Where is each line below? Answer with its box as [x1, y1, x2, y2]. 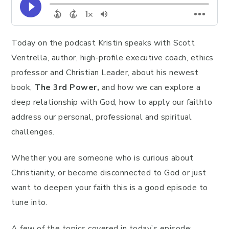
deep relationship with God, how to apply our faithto [11, 97, 212, 108]
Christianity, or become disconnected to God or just [11, 167, 207, 178]
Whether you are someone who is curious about [11, 152, 193, 164]
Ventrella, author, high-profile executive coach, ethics [11, 52, 214, 63]
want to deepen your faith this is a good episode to [11, 182, 208, 193]
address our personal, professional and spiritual [11, 111, 192, 123]
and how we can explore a [101, 82, 201, 93]
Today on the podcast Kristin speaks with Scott [11, 37, 195, 49]
